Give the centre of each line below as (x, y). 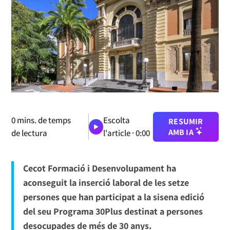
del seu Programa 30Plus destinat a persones (113, 211)
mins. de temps (43, 120)
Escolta (116, 120)
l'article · (119, 133)
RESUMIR (186, 121)
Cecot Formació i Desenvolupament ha (99, 168)
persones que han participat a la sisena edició (113, 197)
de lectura (30, 133)
